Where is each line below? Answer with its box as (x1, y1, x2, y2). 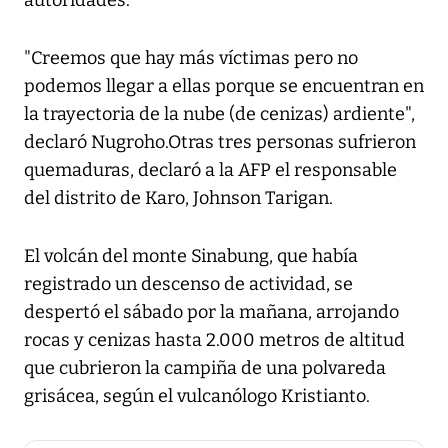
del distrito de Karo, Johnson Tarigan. (24, 187, 333, 210)
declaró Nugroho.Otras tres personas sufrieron (24, 131, 416, 154)
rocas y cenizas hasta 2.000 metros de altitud (24, 329, 405, 352)
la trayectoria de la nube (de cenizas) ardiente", (24, 103, 415, 126)
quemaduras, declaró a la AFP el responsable (24, 159, 397, 182)
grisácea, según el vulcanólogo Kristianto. (24, 385, 370, 408)
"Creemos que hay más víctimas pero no (24, 47, 358, 70)
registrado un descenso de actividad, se (24, 273, 353, 296)
